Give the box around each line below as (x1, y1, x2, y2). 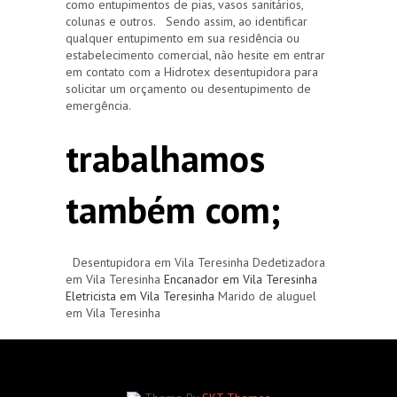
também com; (66, 184, 281, 234)
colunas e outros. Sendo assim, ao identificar (66, 12, 307, 29)
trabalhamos (66, 133, 265, 183)
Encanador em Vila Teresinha (164, 270, 317, 287)
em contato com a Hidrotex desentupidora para (66, 63, 318, 80)
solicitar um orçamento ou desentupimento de (66, 80, 311, 97)
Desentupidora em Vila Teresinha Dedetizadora (66, 253, 325, 270)
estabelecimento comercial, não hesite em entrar (66, 46, 325, 63)
